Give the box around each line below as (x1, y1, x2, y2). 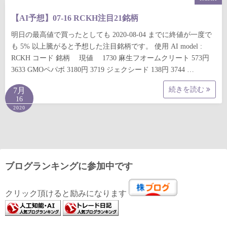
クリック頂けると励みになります (5, 189, 129, 198)
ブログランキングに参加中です (5, 161, 133, 171)
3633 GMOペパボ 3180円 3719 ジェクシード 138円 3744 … (11, 66, 194, 73)
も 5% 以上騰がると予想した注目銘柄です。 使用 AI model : (11, 43, 202, 50)
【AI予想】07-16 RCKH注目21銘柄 (11, 14, 138, 22)
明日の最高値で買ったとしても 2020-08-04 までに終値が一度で (11, 31, 212, 39)
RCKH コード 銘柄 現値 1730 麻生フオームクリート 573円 (11, 54, 209, 62)
